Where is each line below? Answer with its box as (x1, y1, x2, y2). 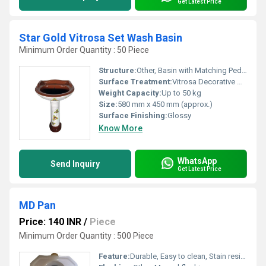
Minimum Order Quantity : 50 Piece (19, 45, 149, 55)
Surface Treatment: (99, 77, 172, 86)
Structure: (99, 66, 137, 75)
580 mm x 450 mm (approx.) (118, 100, 213, 109)
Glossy (167, 111, 191, 120)
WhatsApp (178, 156, 217, 166)
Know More (99, 123, 142, 133)
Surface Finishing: (99, 111, 167, 120)
